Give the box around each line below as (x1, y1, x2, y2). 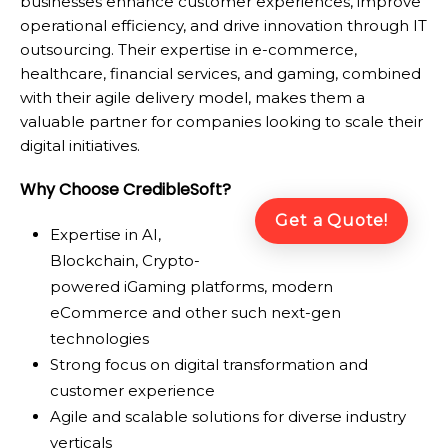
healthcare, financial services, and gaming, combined (20, 63, 421, 83)
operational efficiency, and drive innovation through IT (20, 15, 427, 35)
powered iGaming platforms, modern (50, 276, 333, 296)
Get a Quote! (275, 210, 388, 230)
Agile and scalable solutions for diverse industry (50, 406, 406, 426)
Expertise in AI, (50, 224, 161, 244)
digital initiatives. (20, 135, 140, 155)
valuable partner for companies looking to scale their (20, 111, 423, 131)
